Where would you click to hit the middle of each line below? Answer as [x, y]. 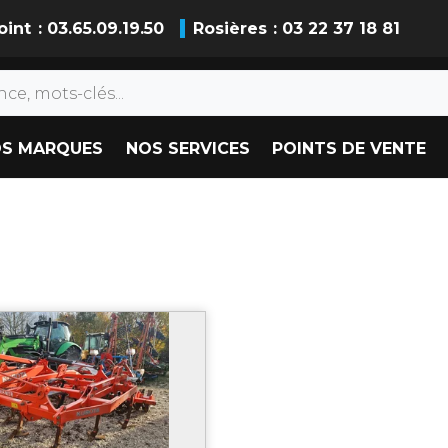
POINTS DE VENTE [349, 149]
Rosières [229, 28]
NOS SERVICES [187, 149]
